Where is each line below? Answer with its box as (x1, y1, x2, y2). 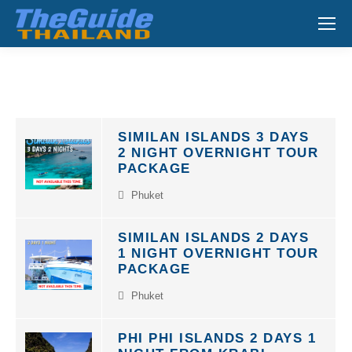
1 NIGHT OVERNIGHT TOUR (118, 246, 318, 261)
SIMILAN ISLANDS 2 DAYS (118, 230, 309, 245)
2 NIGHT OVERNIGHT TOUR (118, 145, 318, 160)
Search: (301, 26, 337, 40)
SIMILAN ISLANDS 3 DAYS (118, 130, 309, 145)
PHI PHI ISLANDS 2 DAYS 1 (118, 331, 316, 346)
